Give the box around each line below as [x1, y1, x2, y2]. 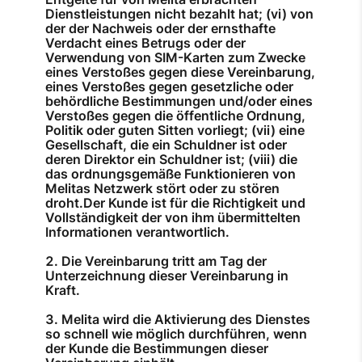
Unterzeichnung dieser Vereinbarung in [45, 267, 288, 284]
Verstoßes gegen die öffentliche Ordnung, [45, 107, 305, 124]
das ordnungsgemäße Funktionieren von [45, 166, 296, 183]
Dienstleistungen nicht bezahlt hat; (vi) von [45, 6, 314, 23]
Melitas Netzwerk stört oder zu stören [45, 180, 280, 197]
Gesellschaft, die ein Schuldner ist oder [45, 137, 287, 154]
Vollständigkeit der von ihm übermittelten [45, 209, 301, 226]
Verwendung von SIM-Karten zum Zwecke [45, 49, 305, 66]
